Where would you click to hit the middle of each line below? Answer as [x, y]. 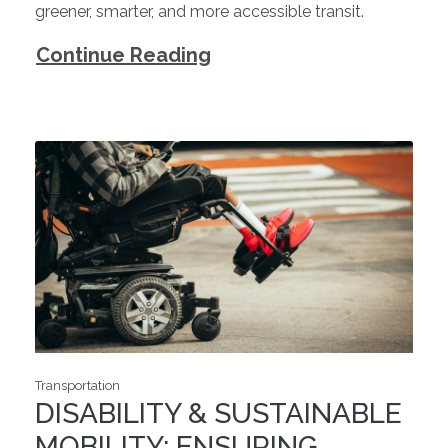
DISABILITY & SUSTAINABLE [218, 414]
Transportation [77, 386]
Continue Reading [123, 54]
